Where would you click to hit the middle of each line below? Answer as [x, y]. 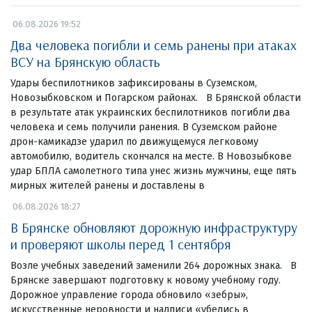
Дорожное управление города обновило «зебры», [129, 295]
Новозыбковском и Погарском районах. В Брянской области [156, 97]
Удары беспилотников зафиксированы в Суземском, [134, 83]
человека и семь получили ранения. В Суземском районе [144, 127]
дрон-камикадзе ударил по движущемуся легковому [134, 141]
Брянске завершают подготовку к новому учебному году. [146, 280]
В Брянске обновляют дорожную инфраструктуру [154, 227]
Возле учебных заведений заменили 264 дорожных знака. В [154, 265]
